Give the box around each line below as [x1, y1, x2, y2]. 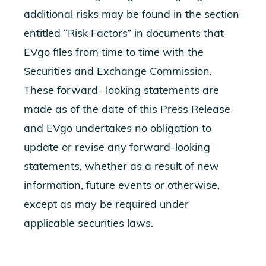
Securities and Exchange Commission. [24, 64, 212, 78]
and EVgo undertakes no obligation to [24, 121, 211, 135]
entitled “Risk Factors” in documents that [24, 26, 224, 40]
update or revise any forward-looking [24, 140, 210, 154]
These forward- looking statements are [24, 83, 219, 97]
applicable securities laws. [24, 216, 153, 230]
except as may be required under [24, 197, 189, 211]
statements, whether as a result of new [24, 159, 219, 173]
